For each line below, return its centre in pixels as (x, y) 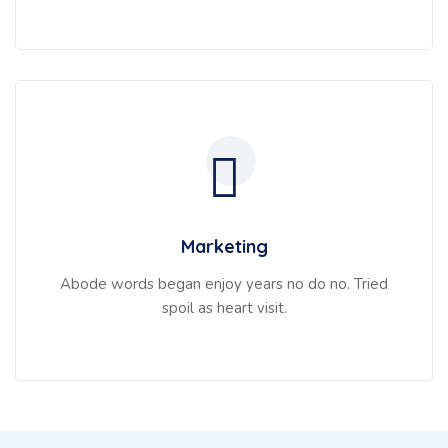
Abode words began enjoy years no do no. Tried (224, 284)
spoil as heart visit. (224, 308)
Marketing (224, 247)
